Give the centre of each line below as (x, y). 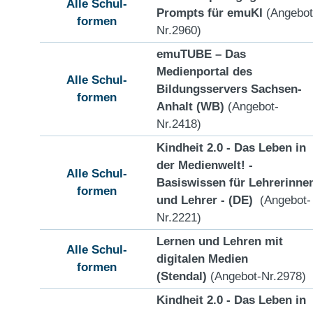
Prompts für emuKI (210, 12)
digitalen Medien (202, 258)
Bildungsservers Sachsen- (229, 88)
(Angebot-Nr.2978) (256, 276)
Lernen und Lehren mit (220, 241)
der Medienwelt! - (205, 165)
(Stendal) (182, 276)
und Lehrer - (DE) (206, 199)
